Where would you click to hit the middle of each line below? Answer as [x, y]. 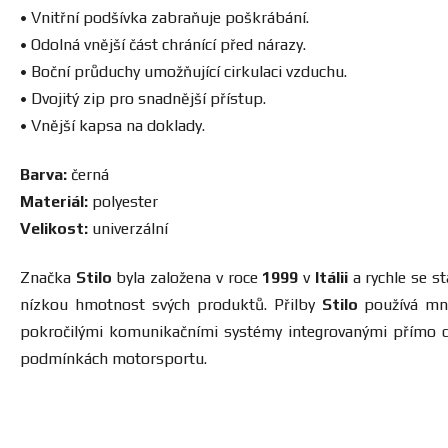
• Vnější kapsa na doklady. [112, 126]
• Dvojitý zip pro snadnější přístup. [143, 99]
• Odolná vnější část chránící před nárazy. [163, 45]
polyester [125, 202]
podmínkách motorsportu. [113, 359]
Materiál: [56, 202]
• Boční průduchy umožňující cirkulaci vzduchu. [183, 72]
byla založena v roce [187, 278]
